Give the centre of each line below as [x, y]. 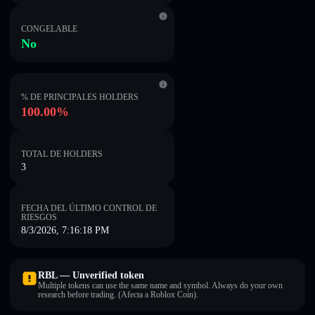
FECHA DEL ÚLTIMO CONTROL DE [89, 208]
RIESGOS [39, 217]
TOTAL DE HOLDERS [62, 154]
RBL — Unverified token [91, 275]
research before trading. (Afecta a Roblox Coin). [118, 295]
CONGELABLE [49, 29]
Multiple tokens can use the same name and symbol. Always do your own [160, 285]
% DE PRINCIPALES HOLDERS [80, 97]
